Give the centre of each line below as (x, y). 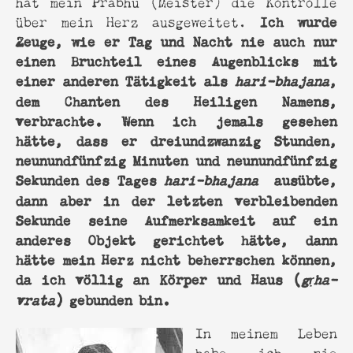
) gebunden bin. (113, 298)
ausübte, (298, 178)
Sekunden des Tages (90, 178)
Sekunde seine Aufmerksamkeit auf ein (176, 219)
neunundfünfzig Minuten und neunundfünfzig (176, 159)
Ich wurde (299, 20)
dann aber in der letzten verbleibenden (176, 199)
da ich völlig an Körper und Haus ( (158, 278)
